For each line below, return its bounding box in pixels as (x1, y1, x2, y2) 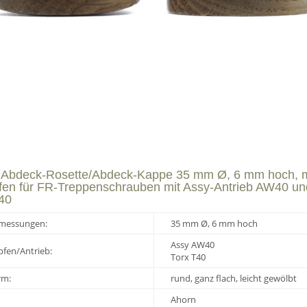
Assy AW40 (171, 238, 214, 251)
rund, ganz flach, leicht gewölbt (171, 272, 297, 284)
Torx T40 (171, 251, 206, 263)
